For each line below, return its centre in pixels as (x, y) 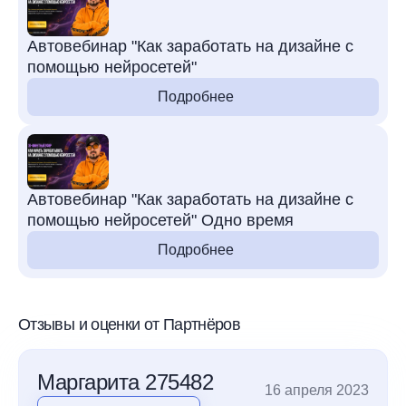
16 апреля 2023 (317, 390)
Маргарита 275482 (126, 382)
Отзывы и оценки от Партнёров (130, 324)
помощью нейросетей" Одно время (160, 220)
